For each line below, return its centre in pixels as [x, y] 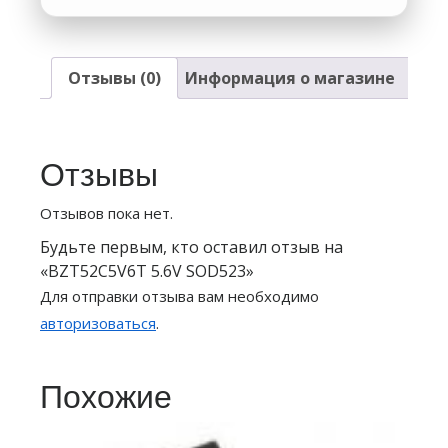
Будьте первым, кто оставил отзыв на [191, 246]
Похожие [106, 396]
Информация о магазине [290, 77]
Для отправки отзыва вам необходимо [179, 295]
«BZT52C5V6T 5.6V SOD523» [147, 270]
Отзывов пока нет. [106, 212]
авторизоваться [98, 322]
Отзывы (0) [114, 77]
